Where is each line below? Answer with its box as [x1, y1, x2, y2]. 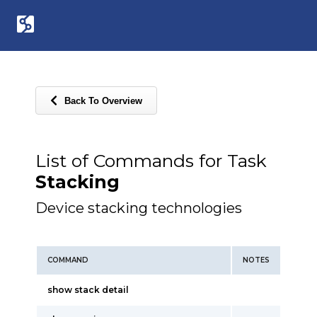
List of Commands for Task [35, 150, 267, 171]
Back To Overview [64, 95, 142, 106]
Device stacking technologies [35, 200, 242, 217]
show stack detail [47, 284, 129, 295]
